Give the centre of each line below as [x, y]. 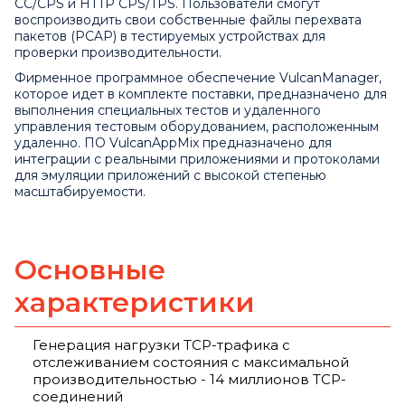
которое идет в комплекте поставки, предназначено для [201, 94]
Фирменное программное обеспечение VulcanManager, [198, 78]
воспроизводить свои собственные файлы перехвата [188, 20]
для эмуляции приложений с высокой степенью [170, 176]
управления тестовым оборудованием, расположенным [197, 127]
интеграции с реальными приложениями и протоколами [197, 160]
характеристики [135, 303]
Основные [90, 270]
